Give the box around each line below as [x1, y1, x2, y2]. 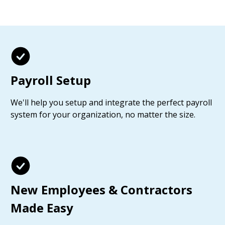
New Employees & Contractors [11, 181, 192, 198]
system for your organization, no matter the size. [11, 109, 195, 120]
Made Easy [11, 199, 73, 216]
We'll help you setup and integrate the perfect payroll [11, 97, 212, 108]
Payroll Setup [11, 72, 91, 88]
